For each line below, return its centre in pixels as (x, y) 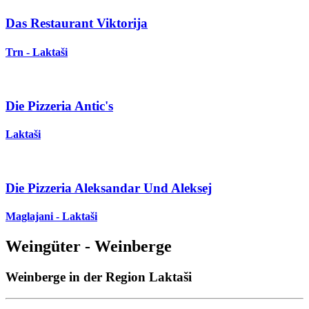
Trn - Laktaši (37, 52)
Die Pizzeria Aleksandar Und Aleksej (109, 188)
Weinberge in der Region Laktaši (99, 277)
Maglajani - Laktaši (51, 217)
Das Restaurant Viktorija (77, 23)
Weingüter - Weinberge (89, 247)
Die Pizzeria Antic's (59, 106)
